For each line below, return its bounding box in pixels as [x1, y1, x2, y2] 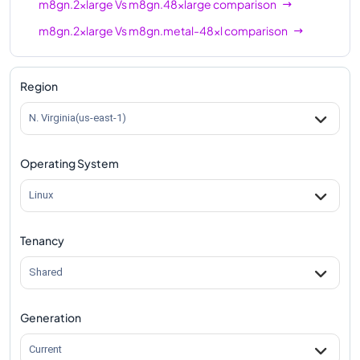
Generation [20, 309, 81, 325]
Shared [29, 266, 63, 279]
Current [29, 343, 62, 356]
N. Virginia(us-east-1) [29, 112, 126, 125]
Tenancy [20, 232, 64, 247]
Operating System [20, 155, 119, 170]
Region [20, 78, 58, 93]
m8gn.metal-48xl [129, 22, 223, 38]
